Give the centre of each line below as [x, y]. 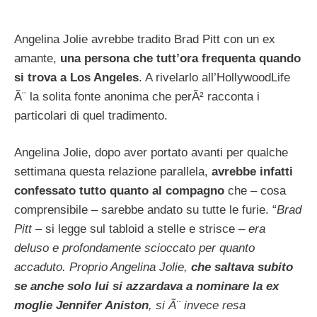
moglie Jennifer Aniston [81, 306]
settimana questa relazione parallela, [111, 172]
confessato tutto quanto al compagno [121, 191]
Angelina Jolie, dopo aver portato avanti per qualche [151, 153]
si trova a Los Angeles [76, 77]
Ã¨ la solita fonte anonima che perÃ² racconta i [137, 96]
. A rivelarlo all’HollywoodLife [214, 77]
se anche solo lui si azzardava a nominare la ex [146, 287]
